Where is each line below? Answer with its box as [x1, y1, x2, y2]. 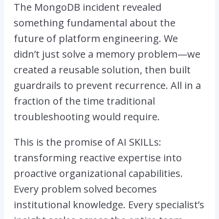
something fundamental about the [14, 16, 175, 29]
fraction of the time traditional [14, 94, 155, 108]
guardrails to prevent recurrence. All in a [14, 78, 201, 92]
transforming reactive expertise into [14, 151, 182, 164]
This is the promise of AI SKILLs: [14, 135, 161, 149]
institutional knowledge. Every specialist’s [14, 197, 204, 211]
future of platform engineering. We [14, 31, 178, 45]
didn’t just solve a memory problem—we [14, 47, 200, 61]
